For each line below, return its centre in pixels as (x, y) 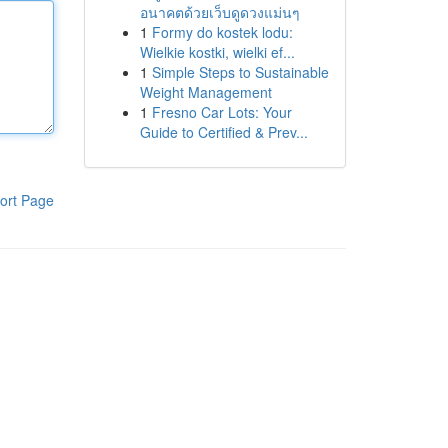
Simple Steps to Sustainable (240, 72)
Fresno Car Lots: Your (221, 112)
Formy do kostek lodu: (222, 32)
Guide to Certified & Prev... (223, 132)
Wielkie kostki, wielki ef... (217, 52)
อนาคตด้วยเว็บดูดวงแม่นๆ (219, 12)
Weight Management (205, 92)
